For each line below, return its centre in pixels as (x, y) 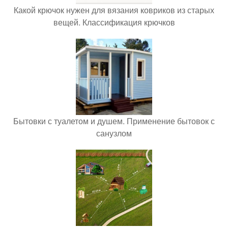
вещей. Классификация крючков (114, 22)
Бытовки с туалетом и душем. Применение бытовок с (114, 121)
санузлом (114, 133)
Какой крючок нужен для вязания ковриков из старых (114, 10)
